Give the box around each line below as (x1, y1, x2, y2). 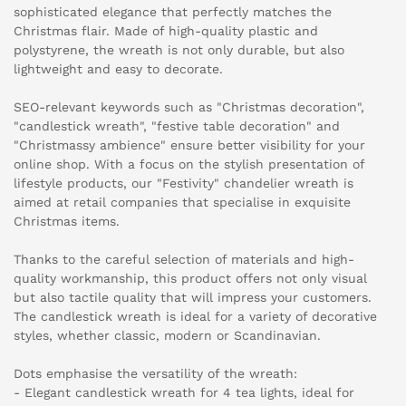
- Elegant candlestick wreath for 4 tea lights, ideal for (14, 385, 354, 401)
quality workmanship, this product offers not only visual (14, 271, 367, 286)
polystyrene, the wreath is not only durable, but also (14, 43, 344, 58)
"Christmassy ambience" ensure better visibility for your (14, 138, 365, 153)
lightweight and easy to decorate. (14, 62, 223, 77)
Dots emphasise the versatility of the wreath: (14, 366, 297, 382)
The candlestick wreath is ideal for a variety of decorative (14, 309, 377, 324)
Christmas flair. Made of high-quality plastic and (14, 24, 318, 39)
